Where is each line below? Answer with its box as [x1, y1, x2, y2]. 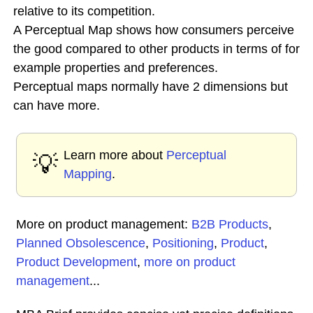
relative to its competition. [13, 4, 155, 18]
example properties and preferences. [13, 61, 218, 75]
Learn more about [64, 148, 166, 162]
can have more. [13, 99, 100, 112]
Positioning [152, 236, 214, 250]
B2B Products [191, 217, 268, 231]
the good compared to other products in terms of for [13, 42, 300, 56]
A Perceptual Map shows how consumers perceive [13, 23, 294, 37]
